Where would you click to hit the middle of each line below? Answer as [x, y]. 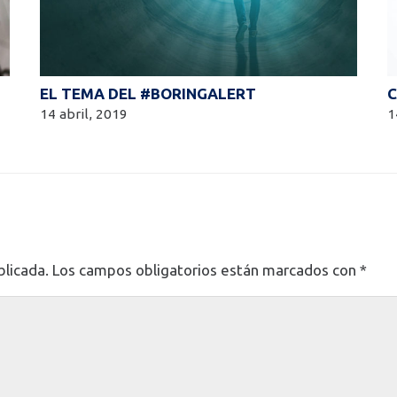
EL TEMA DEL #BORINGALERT [148, 93]
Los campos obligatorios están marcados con [206, 269]
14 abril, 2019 [84, 113]
